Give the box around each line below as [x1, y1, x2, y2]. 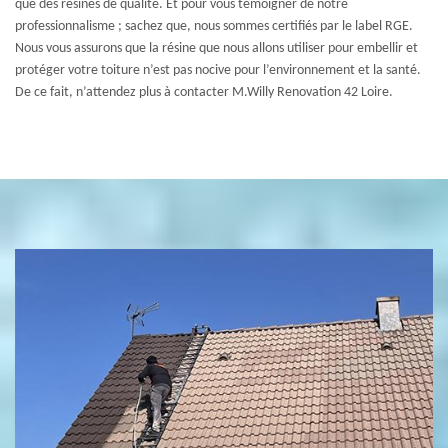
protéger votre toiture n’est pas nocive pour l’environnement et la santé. [15, 63, 421, 78]
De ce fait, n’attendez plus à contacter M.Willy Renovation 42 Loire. [15, 85, 393, 100]
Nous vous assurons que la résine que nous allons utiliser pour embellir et [15, 41, 418, 56]
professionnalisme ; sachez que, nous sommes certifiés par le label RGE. [15, 19, 413, 34]
